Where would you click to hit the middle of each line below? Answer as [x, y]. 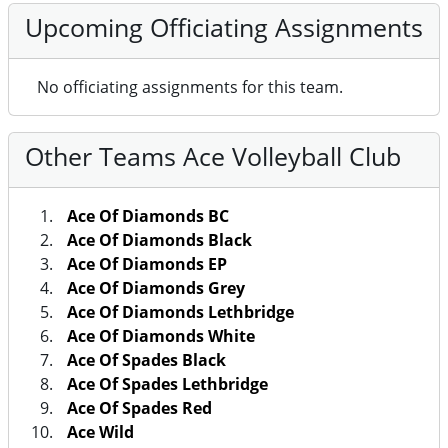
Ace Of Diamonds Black [159, 240]
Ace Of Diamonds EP [147, 264]
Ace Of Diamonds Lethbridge [180, 312]
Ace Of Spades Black [146, 360]
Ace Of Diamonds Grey [156, 288]
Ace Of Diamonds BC [148, 216]
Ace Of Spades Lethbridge [167, 384]
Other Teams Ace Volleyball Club [213, 156]
